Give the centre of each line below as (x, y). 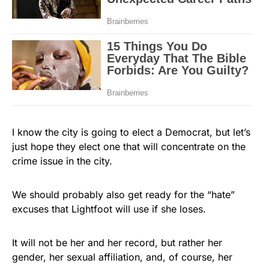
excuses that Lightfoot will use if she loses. (109, 209)
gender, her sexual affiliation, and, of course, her (122, 257)
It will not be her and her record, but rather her (117, 242)
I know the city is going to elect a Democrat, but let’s (131, 132)
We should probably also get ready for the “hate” (123, 194)
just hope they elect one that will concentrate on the (129, 146)
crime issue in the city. (62, 161)
